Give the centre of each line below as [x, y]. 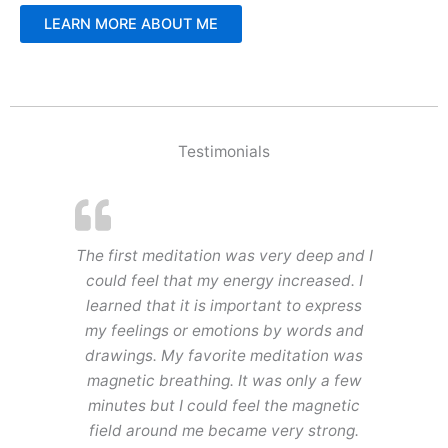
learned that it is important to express [224, 305]
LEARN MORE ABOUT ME [131, 23]
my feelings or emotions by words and [224, 330]
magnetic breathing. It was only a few [224, 380]
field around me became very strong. [224, 430]
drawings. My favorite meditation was [224, 355]
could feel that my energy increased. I [224, 280]
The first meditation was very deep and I [224, 255]
